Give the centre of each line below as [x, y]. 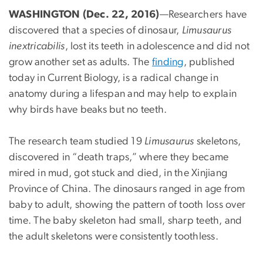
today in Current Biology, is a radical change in [114, 78]
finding [168, 62]
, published [209, 62]
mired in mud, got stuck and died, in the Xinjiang [118, 173]
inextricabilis [37, 46]
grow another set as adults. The [80, 62]
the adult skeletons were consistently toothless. [115, 236]
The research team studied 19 [77, 141]
